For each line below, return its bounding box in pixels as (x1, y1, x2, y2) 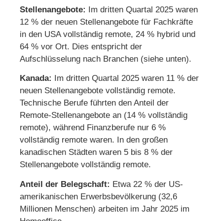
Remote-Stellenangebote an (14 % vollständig (20, 110, 187, 120)
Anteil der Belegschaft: (20, 179, 110, 189)
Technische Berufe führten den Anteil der (20, 98, 169, 108)
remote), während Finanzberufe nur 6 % (20, 123, 166, 133)
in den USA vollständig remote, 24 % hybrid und (20, 29, 195, 39)
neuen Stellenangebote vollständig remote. (20, 86, 176, 96)
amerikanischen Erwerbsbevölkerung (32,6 (20, 191, 177, 201)
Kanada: (20, 74, 52, 83)
